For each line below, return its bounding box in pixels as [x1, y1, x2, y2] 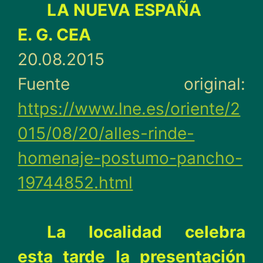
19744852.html [18, 173, 133, 193]
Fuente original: [18, 74, 245, 94]
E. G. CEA [18, 25, 92, 45]
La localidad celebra [47, 222, 245, 242]
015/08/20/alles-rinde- [18, 123, 195, 143]
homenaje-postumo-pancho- [18, 148, 243, 168]
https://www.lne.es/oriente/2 [18, 99, 241, 119]
